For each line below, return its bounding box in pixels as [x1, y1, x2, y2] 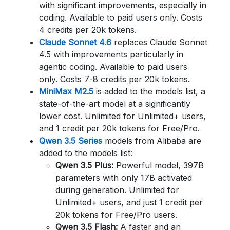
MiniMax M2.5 [39, 86, 93, 97]
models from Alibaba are [102, 136, 201, 146]
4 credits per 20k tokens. [39, 25, 137, 35]
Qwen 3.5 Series [39, 136, 102, 146]
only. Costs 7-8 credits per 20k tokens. [39, 74, 190, 84]
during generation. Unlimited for [55, 185, 179, 195]
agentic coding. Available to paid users [39, 62, 187, 72]
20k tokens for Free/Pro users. [55, 209, 177, 220]
